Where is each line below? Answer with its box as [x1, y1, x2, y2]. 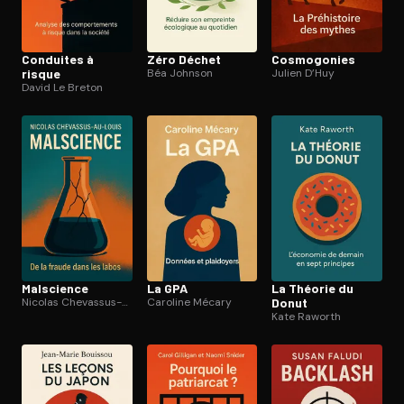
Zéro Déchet [146, 50, 221, 67]
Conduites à [22, 50, 94, 67]
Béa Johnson [146, 65, 213, 80]
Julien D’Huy [271, 65, 335, 80]
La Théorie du [271, 280, 354, 296]
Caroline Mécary [146, 294, 232, 309]
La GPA [146, 280, 188, 296]
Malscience [22, 280, 88, 296]
